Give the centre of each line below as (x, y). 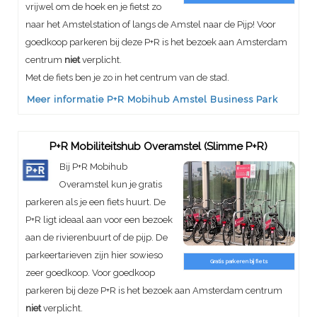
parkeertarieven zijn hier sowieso (94, 255)
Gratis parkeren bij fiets (239, 261)
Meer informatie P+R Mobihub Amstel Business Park (152, 99)
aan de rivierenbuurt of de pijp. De (97, 237)
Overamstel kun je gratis (110, 184)
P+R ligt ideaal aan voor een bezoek (99, 219)
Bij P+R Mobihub (93, 166)
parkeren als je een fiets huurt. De (96, 202)
